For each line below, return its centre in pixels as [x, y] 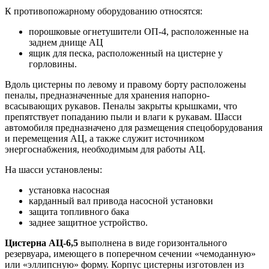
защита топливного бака [79, 211]
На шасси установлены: [53, 169]
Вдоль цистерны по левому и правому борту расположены [125, 84]
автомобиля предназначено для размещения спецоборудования [134, 127]
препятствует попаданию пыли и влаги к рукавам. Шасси [123, 116]
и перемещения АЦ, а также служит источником [104, 138]
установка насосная [69, 190]
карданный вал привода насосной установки [121, 201]
